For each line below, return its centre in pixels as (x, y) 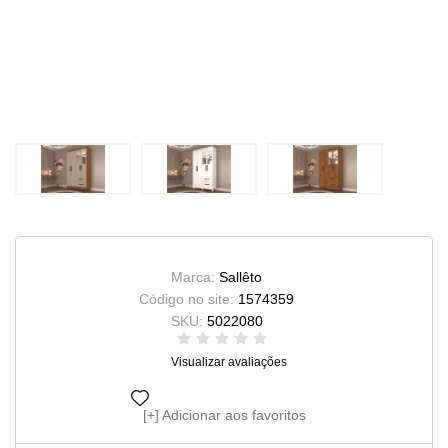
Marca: (195, 277)
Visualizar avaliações (229, 362)
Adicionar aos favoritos (233, 415)
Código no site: (188, 299)
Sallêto (240, 277)
